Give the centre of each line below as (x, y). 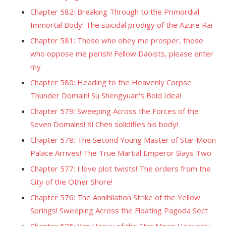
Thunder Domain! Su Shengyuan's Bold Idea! (106, 95)
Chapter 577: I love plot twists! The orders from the (121, 168)
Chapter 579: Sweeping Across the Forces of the (115, 111)
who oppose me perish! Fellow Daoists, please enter (122, 53)
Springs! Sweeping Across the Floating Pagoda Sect (119, 210)
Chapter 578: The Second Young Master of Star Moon (123, 140)
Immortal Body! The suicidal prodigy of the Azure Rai (121, 25)
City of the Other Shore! (71, 182)
